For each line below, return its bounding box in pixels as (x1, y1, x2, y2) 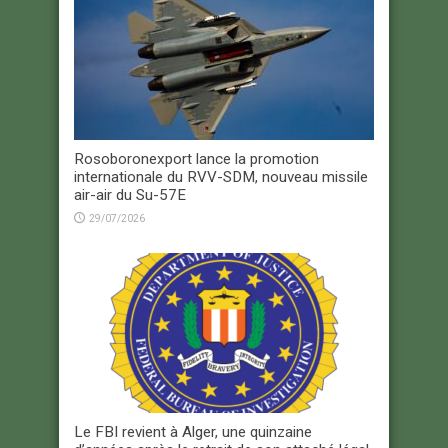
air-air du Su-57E (74, 185, 186, 204)
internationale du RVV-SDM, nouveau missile (74, 167, 368, 186)
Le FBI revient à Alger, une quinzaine (74, 422, 312, 441)
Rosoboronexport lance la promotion (74, 149, 319, 168)
